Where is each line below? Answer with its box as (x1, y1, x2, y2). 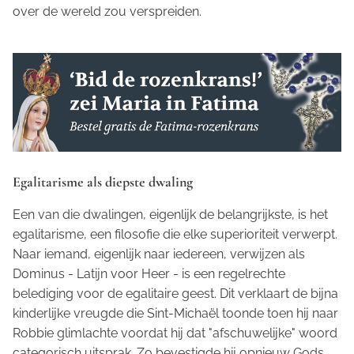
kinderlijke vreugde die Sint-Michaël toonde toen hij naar (13, 305, 338, 321)
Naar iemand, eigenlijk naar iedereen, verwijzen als (13, 246, 305, 262)
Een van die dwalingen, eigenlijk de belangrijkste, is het (13, 206, 328, 222)
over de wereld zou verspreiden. (13, 4, 201, 20)
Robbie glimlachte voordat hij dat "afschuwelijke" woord (13, 325, 337, 341)
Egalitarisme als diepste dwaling (13, 172, 193, 190)
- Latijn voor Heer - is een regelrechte (65, 265, 285, 281)
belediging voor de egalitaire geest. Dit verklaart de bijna (13, 285, 338, 301)
